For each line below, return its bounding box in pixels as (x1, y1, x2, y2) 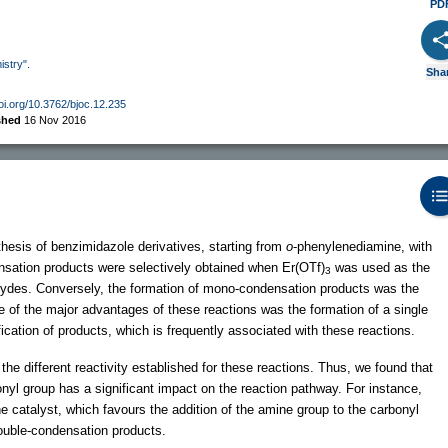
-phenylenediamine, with (293, 238, 432, 254)
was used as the (331, 259, 430, 275)
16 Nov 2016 (24, 113, 86, 126)
